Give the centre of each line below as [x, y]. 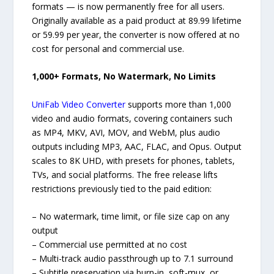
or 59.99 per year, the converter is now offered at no [136, 35]
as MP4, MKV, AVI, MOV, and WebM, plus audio [126, 132]
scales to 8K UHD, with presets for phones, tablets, [134, 160]
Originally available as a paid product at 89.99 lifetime [137, 20]
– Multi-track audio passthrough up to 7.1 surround [133, 259]
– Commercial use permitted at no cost [110, 245]
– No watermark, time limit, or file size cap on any [131, 217]
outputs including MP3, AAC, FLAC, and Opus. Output [137, 146]
